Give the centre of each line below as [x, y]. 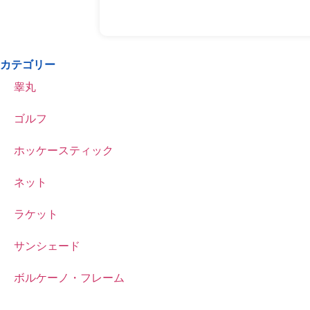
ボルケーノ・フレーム [69, 277]
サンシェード [47, 245]
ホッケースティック [64, 150]
